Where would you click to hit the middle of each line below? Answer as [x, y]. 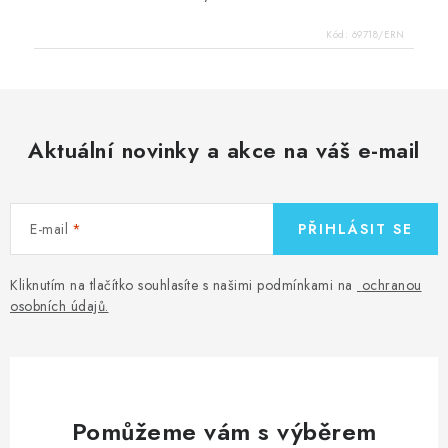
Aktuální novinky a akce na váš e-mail [224, 150]
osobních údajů [57, 306]
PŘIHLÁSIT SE [355, 229]
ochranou [391, 285]
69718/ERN [377, 35]
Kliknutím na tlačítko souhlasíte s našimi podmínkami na [183, 285]
